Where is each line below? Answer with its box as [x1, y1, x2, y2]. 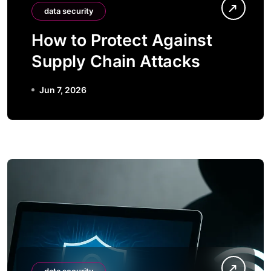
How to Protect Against [31, 30, 212, 50]
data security [44, 6, 93, 16]
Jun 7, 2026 [39, 85, 87, 95]
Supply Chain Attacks [31, 51, 200, 71]
